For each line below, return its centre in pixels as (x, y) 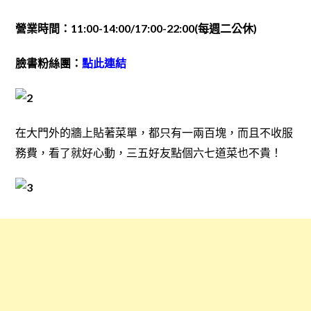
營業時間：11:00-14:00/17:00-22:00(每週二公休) (136, 28)
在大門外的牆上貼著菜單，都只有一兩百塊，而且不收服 (154, 133)
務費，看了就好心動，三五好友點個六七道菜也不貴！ (148, 153)
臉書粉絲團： (48, 63)
